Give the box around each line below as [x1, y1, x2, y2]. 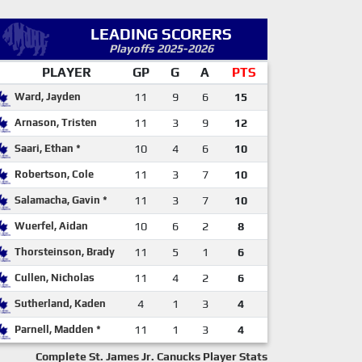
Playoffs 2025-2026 [109, 42, 214, 55]
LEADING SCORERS [90, 25, 233, 43]
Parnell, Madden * [15, 323, 101, 335]
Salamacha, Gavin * [15, 194, 107, 206]
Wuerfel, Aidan [15, 220, 88, 232]
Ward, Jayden [15, 90, 81, 103]
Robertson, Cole [15, 168, 94, 180]
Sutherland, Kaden [15, 297, 106, 309]
